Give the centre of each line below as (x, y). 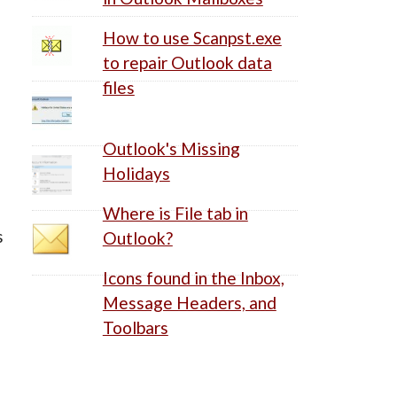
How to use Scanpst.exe (192, 37)
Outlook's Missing (171, 148)
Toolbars (135, 327)
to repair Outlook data (187, 62)
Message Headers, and (189, 302)
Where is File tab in (175, 213)
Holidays (136, 173)
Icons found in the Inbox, (193, 277)
